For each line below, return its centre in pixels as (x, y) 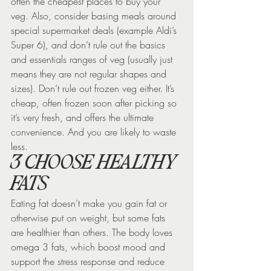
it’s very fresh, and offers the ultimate (84, 117)
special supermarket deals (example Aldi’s (95, 30)
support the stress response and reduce (89, 261)
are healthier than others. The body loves (93, 232)
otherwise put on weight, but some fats (90, 217)
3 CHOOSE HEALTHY (96, 164)
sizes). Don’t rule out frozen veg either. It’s (94, 88)
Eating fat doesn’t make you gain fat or (90, 203)
